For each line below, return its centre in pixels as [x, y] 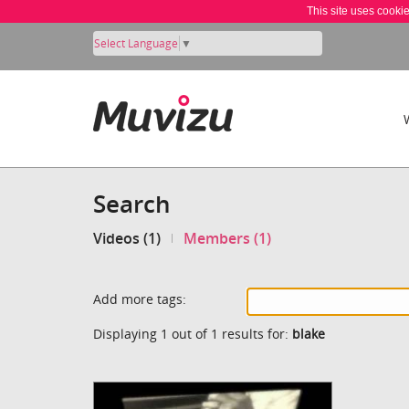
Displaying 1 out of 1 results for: [193, 333]
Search [132, 204]
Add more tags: [140, 299]
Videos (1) [127, 239]
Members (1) [228, 239]
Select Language [136, 43]
